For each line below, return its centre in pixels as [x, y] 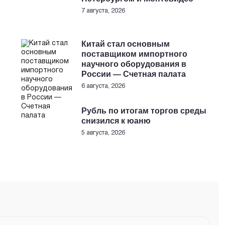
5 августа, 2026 [103, 133]
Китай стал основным [126, 44]
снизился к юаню [116, 121]
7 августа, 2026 [103, 11]
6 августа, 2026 [103, 86]
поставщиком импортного [135, 54]
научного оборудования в [134, 64]
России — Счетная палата [134, 74]
